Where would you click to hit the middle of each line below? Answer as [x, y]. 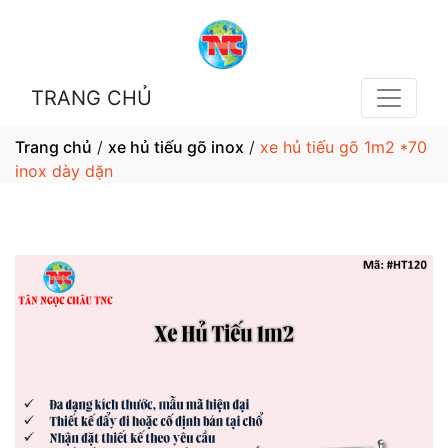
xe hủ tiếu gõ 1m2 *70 [343, 147]
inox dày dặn [64, 171]
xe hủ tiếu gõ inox [176, 147]
